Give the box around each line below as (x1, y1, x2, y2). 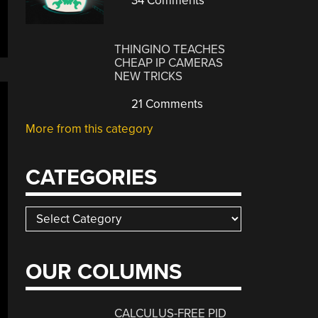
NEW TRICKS (114, 68, 183, 84)
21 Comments (128, 96, 204, 111)
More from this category (26, 121, 153, 136)
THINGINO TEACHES (114, 41, 226, 57)
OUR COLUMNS (26, 258, 182, 285)
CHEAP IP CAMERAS (114, 55, 224, 70)
